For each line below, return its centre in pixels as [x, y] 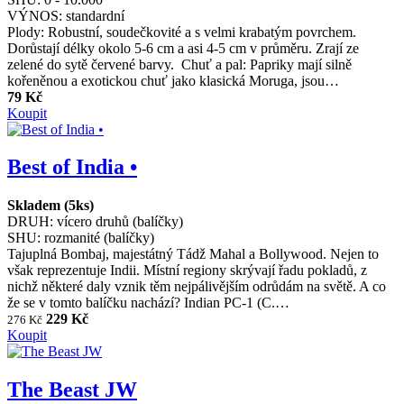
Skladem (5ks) [50, 206]
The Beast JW [72, 390]
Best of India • [72, 167]
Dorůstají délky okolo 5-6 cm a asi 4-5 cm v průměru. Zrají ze [183, 48]
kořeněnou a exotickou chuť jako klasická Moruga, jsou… [173, 80]
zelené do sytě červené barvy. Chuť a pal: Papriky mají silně [179, 64]
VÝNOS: [35, 15]
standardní [95, 15]
